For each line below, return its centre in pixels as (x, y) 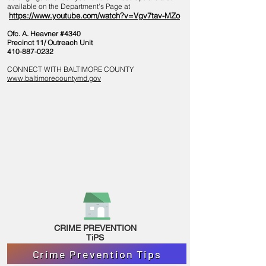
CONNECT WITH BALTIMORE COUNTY (70, 69)
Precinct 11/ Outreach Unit (50, 42)
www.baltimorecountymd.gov (54, 78)
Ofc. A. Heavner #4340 (44, 34)
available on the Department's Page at (69, 6)
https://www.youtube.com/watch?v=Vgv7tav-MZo (94, 15)
